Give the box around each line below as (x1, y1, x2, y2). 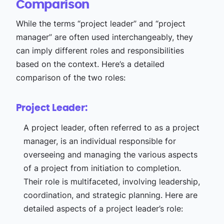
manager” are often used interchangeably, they (15, 32, 193, 42)
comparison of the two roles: (15, 72, 125, 82)
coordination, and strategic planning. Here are (23, 190, 197, 200)
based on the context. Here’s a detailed (15, 59, 164, 69)
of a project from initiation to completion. (23, 163, 181, 173)
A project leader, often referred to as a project (23, 122, 199, 132)
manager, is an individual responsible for (23, 136, 176, 146)
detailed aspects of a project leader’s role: (23, 203, 183, 213)
